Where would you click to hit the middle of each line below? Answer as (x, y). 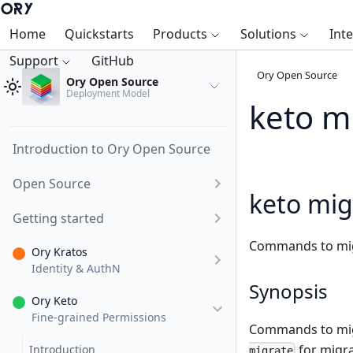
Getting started (58, 218)
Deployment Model (108, 93)
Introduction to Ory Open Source (111, 149)
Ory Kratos (59, 252)
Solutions (268, 34)
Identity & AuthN (76, 268)
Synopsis (288, 292)
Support (34, 61)
